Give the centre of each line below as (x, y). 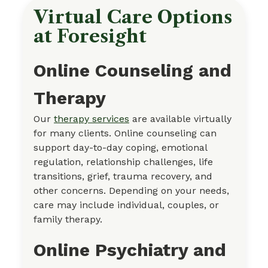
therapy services (92, 118)
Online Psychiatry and (130, 249)
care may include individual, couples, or (126, 205)
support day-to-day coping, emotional (120, 147)
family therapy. (68, 219)
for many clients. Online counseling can (125, 133)
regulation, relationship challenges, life (123, 162)
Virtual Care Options (133, 17)
